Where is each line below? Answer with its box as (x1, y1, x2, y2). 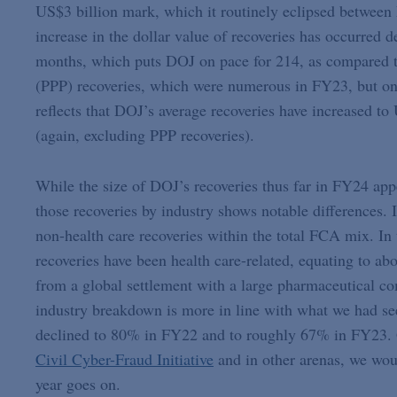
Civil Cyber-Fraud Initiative (35, 347, 214, 370)
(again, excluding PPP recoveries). (35, 123, 254, 145)
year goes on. (35, 372, 121, 394)
